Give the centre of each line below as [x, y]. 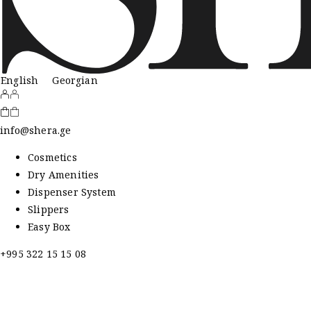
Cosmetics [52, 158]
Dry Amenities [64, 175]
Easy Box [49, 227]
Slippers [49, 210]
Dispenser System [72, 192]
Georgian [75, 81]
